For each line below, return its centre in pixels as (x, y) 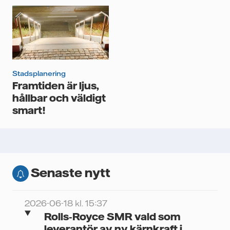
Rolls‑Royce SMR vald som (112, 216)
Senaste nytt (71, 172)
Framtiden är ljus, (56, 85)
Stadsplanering (39, 74)
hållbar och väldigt (59, 98)
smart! (29, 110)
